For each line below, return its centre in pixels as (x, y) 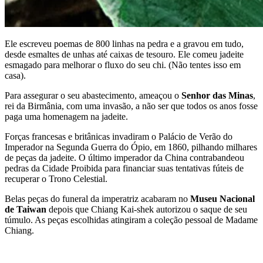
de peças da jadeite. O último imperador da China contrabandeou (124, 157)
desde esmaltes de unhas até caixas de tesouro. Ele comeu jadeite (124, 54)
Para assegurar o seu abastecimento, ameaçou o (93, 95)
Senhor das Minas (217, 95)
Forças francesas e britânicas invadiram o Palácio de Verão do (119, 136)
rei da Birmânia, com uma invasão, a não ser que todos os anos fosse (131, 106)
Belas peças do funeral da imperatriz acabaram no (97, 198)
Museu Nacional (222, 198)
